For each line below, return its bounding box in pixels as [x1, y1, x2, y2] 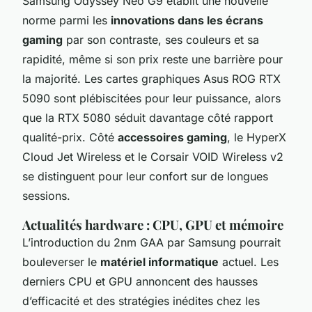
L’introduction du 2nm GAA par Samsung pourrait [22, 235, 281, 249]
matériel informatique [100, 254, 219, 269]
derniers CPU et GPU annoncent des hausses [22, 274, 258, 288]
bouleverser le [22, 254, 100, 269]
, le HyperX [227, 130, 286, 144]
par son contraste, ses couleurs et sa [63, 32, 259, 47]
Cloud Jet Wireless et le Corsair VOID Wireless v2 [22, 149, 283, 164]
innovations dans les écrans [111, 13, 263, 27]
